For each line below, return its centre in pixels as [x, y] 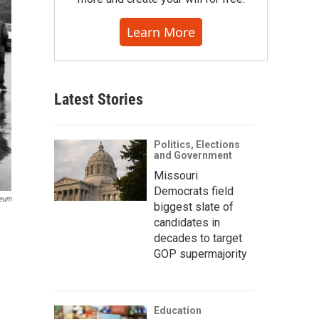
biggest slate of [194, 207]
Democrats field [194, 191]
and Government [193, 155]
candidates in [187, 223]
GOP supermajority [200, 254]
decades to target [198, 238]
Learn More [161, 32]
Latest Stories [99, 99]
